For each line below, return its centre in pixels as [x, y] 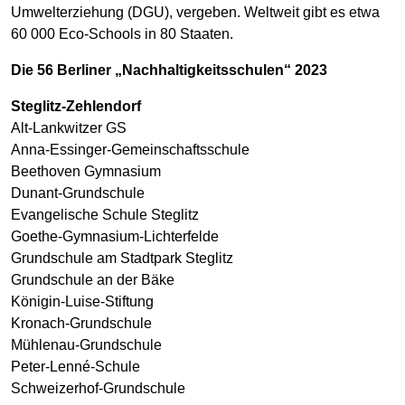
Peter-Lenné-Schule [75, 366]
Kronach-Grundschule [81, 323]
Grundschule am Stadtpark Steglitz [122, 258]
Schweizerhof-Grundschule [98, 388]
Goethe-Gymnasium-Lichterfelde [115, 236]
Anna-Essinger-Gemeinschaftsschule [130, 149]
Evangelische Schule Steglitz [105, 214]
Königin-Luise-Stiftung [82, 301]
